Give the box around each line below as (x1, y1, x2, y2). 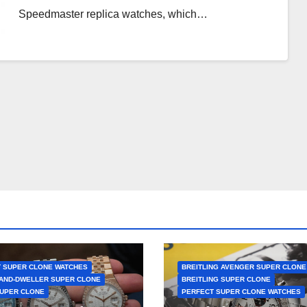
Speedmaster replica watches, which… (18, 8, 208, 20)
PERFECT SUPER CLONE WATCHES (182, 288, 301, 295)
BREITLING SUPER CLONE (182, 275, 271, 283)
